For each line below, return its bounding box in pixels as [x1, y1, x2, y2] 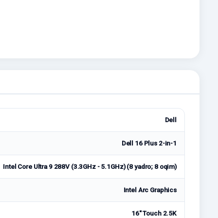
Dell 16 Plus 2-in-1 [121, 139, 177, 147]
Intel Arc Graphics [123, 186, 177, 194]
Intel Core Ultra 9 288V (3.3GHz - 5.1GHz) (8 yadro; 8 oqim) [3, 163, 177, 171]
